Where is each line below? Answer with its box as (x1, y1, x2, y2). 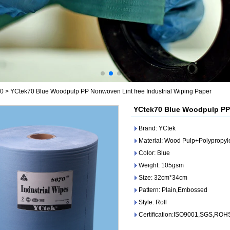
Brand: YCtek (139, 125, 176, 132)
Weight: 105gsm (139, 162, 184, 169)
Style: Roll (139, 199, 167, 206)
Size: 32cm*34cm (139, 174, 187, 181)
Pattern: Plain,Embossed (139, 186, 207, 194)
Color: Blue (139, 149, 170, 157)
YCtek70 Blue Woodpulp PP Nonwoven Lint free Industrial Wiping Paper (10, 88, 212, 95)
